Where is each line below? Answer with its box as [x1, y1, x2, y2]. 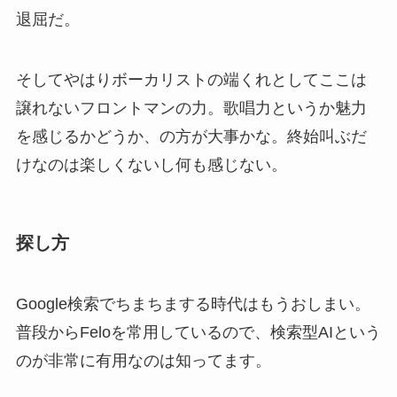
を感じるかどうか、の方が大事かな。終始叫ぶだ [15, 127, 367, 145]
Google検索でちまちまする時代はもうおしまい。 [15, 295, 370, 314]
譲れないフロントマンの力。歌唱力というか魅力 [15, 98, 367, 117]
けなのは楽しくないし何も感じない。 [15, 155, 287, 174]
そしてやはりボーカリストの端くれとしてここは [15, 70, 367, 89]
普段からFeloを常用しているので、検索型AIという [15, 323, 381, 342]
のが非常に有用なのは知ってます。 [15, 352, 271, 370]
